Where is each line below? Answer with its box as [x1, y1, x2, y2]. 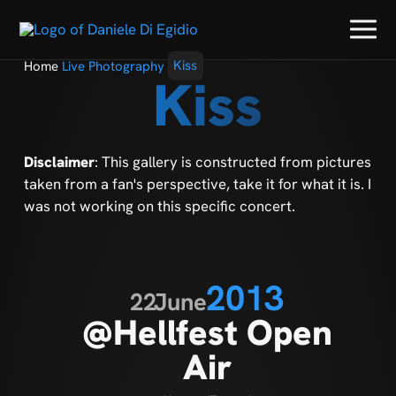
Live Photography [61, 57, 164, 75]
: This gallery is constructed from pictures [94, 151, 371, 171]
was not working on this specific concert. [23, 195, 295, 216]
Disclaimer [23, 151, 95, 171]
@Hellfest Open [82, 308, 333, 355]
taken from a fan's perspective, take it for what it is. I [23, 173, 371, 194]
